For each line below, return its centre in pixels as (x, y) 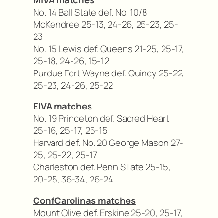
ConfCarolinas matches (84, 200)
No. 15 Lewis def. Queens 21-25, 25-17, (109, 48)
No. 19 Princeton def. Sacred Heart (101, 118)
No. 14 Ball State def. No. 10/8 (90, 12)
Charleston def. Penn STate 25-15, (102, 167)
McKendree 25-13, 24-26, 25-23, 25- (106, 24)
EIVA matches (63, 106)
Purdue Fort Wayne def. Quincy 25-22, (109, 73)
